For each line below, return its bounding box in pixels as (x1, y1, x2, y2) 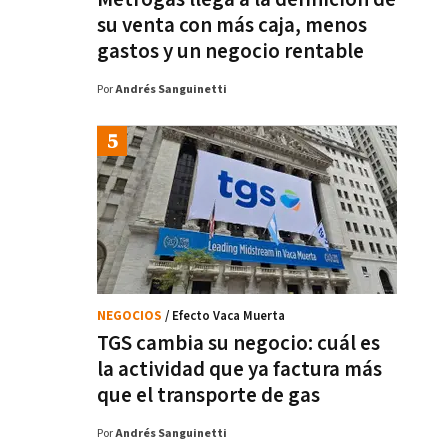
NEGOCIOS (97, 308, 165, 325)
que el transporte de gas (97, 382, 320, 409)
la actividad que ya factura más (97, 356, 382, 383)
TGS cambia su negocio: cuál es (97, 330, 380, 357)
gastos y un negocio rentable (97, 38, 364, 65)
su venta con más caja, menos (97, 12, 367, 39)
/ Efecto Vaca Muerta (165, 308, 285, 325)
